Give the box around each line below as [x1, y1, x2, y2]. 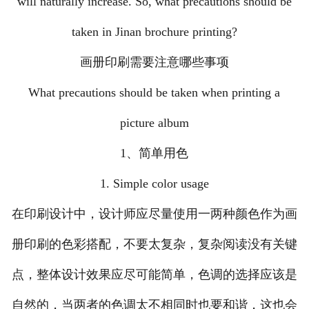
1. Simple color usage [99, 177, 209, 191]
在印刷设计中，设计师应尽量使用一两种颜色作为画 [11, 207, 297, 221]
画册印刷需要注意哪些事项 [79, 55, 229, 70]
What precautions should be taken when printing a [28, 86, 281, 100]
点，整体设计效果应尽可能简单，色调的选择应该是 [11, 268, 297, 282]
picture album [119, 116, 189, 130]
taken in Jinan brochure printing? [71, 25, 237, 39]
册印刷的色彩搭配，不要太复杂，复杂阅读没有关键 [11, 237, 297, 252]
